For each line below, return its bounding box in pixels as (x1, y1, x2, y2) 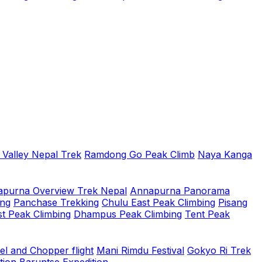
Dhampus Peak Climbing (74, 208, 182, 220)
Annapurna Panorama (130, 185, 230, 196)
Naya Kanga (198, 149, 252, 160)
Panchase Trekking (13, 196, 99, 208)
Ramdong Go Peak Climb (84, 149, 195, 160)
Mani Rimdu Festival (96, 244, 184, 256)
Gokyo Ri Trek (187, 244, 251, 256)
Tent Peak (185, 208, 230, 220)
